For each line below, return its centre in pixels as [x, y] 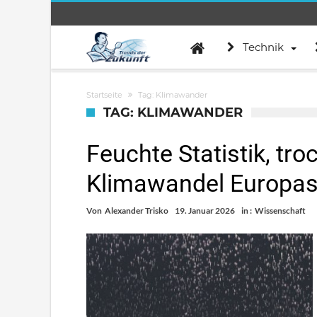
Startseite [104, 95]
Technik [263, 47]
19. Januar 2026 [205, 211]
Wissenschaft [280, 211]
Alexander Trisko [137, 211]
